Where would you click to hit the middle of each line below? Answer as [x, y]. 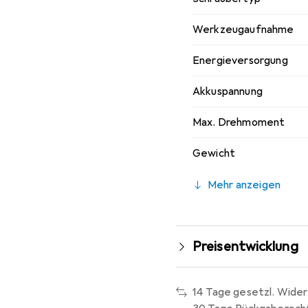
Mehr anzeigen [244, 185]
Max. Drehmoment [239, 122]
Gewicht [214, 153]
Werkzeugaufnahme [243, 30]
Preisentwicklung [245, 246]
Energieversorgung [240, 60]
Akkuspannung [228, 91]
